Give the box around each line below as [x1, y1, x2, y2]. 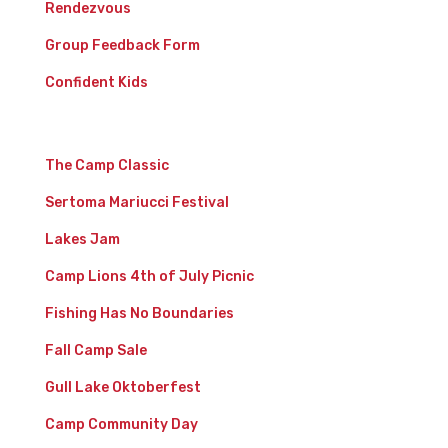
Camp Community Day [44, 416, 198, 434]
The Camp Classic [44, 157, 169, 175]
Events [44, 122, 116, 147]
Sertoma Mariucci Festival [44, 194, 229, 212]
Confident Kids [44, 74, 148, 92]
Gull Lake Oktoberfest [44, 379, 201, 397]
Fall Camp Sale [44, 342, 147, 360]
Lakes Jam [44, 231, 120, 249]
